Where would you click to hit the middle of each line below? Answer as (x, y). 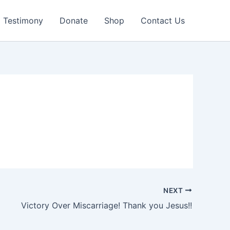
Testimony (23, 21)
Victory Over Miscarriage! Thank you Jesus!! (107, 205)
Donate (74, 21)
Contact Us (163, 21)
